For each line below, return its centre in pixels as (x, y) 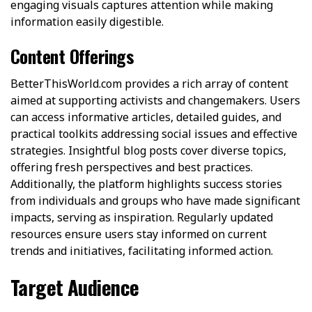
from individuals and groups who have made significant (155, 200)
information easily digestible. (87, 21)
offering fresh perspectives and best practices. (132, 167)
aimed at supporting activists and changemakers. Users (155, 100)
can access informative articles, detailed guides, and (146, 117)
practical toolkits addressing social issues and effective (154, 133)
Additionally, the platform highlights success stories (146, 184)
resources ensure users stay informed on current (139, 234)
